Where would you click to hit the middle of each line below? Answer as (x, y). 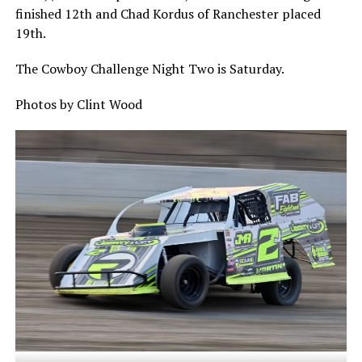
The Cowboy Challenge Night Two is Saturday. (149, 69)
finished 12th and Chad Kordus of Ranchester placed (168, 14)
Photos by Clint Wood (78, 105)
